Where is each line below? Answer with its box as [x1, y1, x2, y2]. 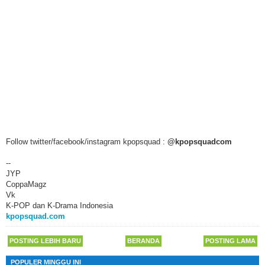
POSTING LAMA [205, 237, 256, 244]
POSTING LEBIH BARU [9, 237, 81, 244]
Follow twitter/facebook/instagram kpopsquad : [6, 137, 167, 146]
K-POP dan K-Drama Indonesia [6, 201, 113, 210]
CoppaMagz [6, 179, 47, 189]
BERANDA [127, 237, 160, 244]
